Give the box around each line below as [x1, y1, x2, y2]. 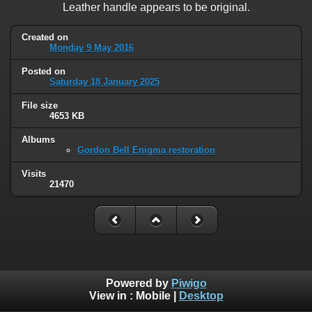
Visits [22, 169, 46, 180]
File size [22, 100, 58, 111]
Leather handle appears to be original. [62, 1, 250, 14]
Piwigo [171, 277, 207, 290]
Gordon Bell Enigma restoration [77, 145, 215, 156]
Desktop [178, 290, 224, 302]
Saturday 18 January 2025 [49, 77, 159, 88]
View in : [88, 290, 136, 302]
